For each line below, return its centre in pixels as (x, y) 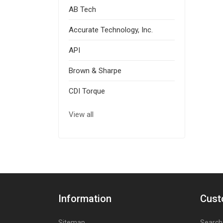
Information (85, 199)
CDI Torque (87, 91)
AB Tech (82, 10)
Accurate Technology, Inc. (111, 30)
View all (81, 115)
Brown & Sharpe (95, 71)
